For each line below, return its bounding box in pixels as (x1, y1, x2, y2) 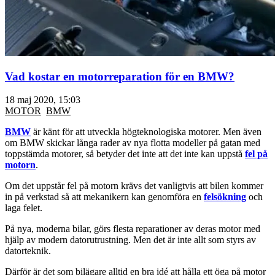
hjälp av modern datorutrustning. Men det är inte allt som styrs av (5, 234, 256, 246)
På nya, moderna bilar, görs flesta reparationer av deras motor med (5, 223, 260, 234)
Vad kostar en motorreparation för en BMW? (5, 69, 234, 83)
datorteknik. (5, 246, 51, 257)
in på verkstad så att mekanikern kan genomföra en (5, 192, 204, 203)
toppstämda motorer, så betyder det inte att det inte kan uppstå (5, 149, 245, 160)
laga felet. (5, 203, 42, 214)
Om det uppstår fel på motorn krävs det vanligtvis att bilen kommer (5, 180, 263, 192)
